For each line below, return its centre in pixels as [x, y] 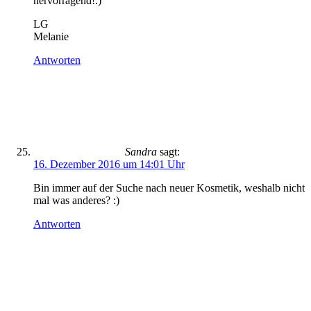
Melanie [51, 36]
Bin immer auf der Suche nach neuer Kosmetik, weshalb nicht [169, 188]
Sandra [141, 152]
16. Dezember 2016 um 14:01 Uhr [109, 164]
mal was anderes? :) [76, 200]
